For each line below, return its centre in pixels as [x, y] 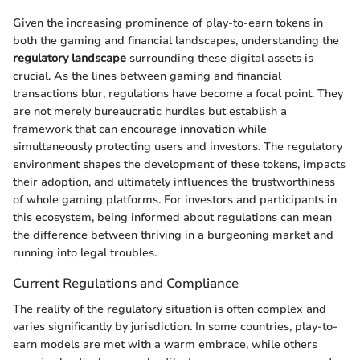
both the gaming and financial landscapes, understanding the [176, 41]
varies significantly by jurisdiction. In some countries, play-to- [175, 326]
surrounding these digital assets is [220, 59]
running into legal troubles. [85, 253]
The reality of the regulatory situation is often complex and [170, 309]
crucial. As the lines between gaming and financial [147, 76]
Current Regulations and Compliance [126, 284]
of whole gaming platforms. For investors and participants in [175, 200]
